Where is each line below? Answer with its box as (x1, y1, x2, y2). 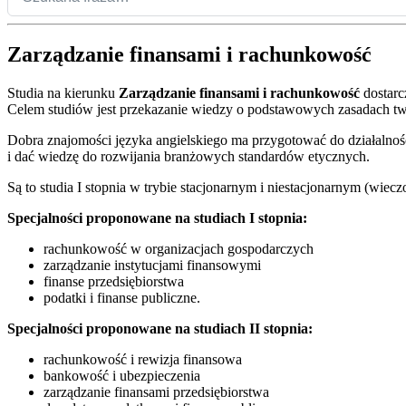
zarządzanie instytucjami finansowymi (43, 257, 261, 274)
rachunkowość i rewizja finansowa (43, 352, 242, 368)
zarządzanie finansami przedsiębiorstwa (43, 384, 269, 401)
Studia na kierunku (7, 85, 119, 101)
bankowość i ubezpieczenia (43, 368, 200, 384)
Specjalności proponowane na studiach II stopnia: (7, 321, 313, 337)
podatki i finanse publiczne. (43, 290, 200, 306)
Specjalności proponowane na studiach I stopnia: (7, 210, 307, 227)
